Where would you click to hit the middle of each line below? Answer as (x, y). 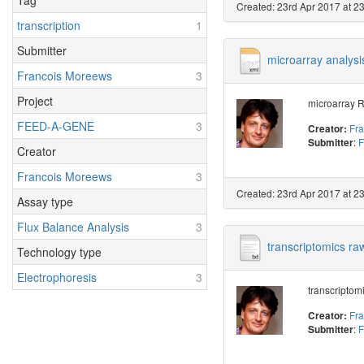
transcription (49, 26)
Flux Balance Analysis (73, 227)
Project (35, 101)
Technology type (59, 252)
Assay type (45, 202)
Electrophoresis (57, 277)
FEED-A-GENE (56, 126)
